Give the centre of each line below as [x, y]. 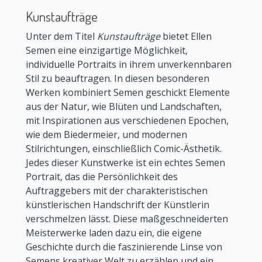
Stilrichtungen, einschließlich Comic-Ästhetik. [124, 149]
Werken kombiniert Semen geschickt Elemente [128, 93]
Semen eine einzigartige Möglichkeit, [107, 51]
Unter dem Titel [61, 37]
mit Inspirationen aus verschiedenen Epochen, [127, 121]
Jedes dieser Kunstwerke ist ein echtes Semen [125, 163]
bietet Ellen [186, 37]
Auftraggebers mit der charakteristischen [117, 191]
